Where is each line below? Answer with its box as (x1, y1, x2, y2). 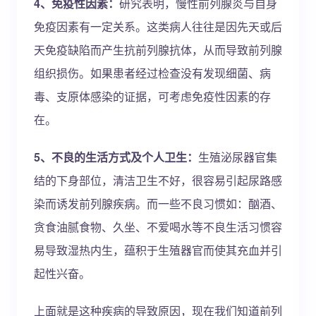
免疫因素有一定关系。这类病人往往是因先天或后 (34, 18, 282, 35)
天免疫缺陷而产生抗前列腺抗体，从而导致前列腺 (34, 42, 282, 58)
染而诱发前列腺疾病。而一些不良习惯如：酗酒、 (34, 195, 282, 212)
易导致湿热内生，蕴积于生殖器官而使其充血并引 (34, 242, 282, 258)
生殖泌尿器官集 (198, 149, 277, 165)
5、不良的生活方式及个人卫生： (34, 149, 198, 165)
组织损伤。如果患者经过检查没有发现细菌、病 (34, 65, 271, 81)
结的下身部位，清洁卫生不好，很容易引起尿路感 (34, 172, 282, 188)
